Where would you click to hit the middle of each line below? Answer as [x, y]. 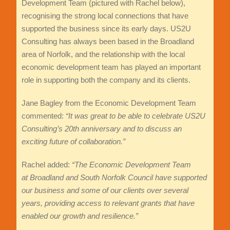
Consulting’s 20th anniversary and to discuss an [101, 129]
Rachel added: [46, 165]
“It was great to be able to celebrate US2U [135, 116]
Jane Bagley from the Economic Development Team [109, 103]
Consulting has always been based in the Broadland [108, 42]
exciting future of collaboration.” [73, 142]
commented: [43, 116]
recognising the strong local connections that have [105, 16]
